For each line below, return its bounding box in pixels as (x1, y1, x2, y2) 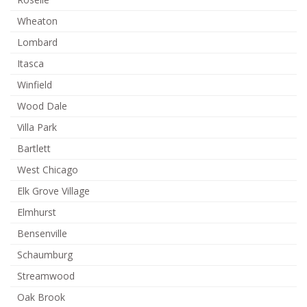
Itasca (17, 56, 44, 70)
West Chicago (17, 162, 78, 176)
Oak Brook (17, 290, 65, 304)
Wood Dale (17, 99, 67, 112)
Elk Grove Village (17, 184, 90, 197)
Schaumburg (17, 247, 73, 261)
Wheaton (17, 14, 58, 27)
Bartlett (17, 141, 51, 155)
